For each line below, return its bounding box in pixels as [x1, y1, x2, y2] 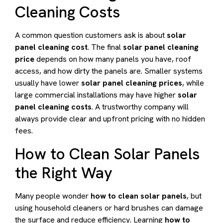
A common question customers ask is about [15, 30, 167, 41]
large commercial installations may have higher [15, 90, 178, 101]
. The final [88, 42, 123, 53]
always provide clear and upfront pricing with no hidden [15, 113, 205, 124]
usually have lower [15, 78, 81, 89]
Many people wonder [15, 190, 91, 201]
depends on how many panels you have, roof [34, 54, 191, 65]
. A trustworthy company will [92, 102, 189, 112]
